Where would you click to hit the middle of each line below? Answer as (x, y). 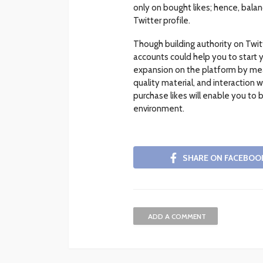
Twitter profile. (162, 21)
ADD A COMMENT (177, 216)
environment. (159, 109)
